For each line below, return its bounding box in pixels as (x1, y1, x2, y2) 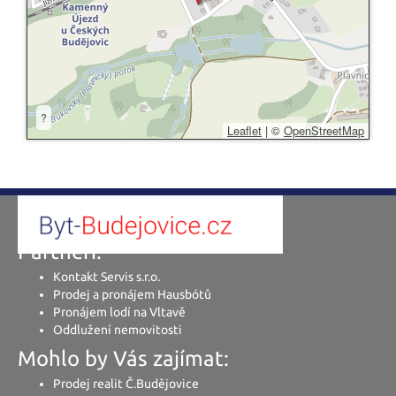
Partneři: (18, 239, 102, 263)
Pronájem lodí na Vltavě (53, 304, 186, 319)
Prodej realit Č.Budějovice (53, 376, 199, 391)
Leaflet (227, 121, 262, 139)
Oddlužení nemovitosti (53, 322, 182, 337)
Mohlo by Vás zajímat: (18, 346, 229, 370)
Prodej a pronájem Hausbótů (53, 286, 211, 301)
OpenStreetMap (284, 121, 364, 139)
